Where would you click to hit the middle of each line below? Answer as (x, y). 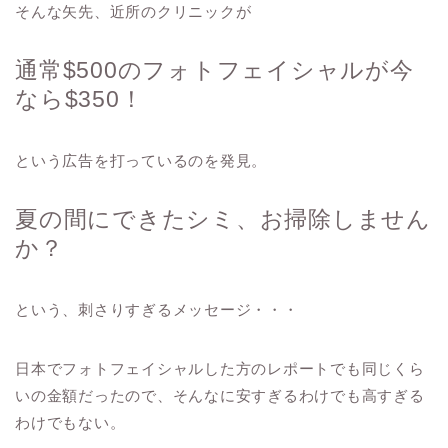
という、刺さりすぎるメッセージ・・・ (157, 309)
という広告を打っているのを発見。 (141, 160)
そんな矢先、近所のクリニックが (133, 11)
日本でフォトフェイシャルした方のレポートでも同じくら (220, 368)
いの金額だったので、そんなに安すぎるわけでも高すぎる (220, 395)
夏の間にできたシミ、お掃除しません (223, 218)
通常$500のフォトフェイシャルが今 (214, 69)
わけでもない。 (70, 422)
